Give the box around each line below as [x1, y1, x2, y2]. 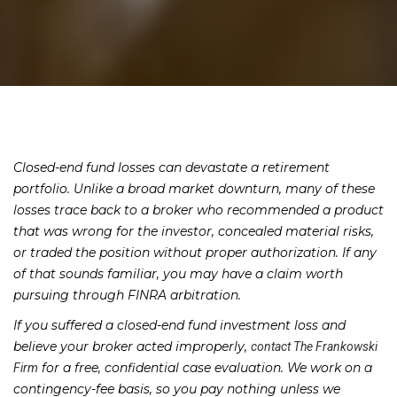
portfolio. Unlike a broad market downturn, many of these [13, 181, 375, 198]
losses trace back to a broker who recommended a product [13, 202, 384, 219]
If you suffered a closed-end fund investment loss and [13, 317, 346, 334]
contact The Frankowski [251, 339, 378, 354]
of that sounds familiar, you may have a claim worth [13, 266, 343, 283]
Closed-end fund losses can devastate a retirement [13, 160, 330, 176]
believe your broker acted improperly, [13, 339, 251, 355]
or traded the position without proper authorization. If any [13, 245, 377, 261]
